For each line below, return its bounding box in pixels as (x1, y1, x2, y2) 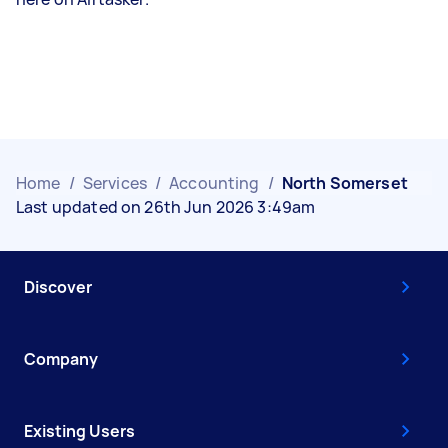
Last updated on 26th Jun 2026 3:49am (16, 196, 316, 218)
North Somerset (281, 172, 408, 194)
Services (82, 172, 147, 194)
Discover (24, 276, 92, 298)
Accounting (169, 172, 260, 194)
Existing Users (24, 420, 135, 442)
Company (24, 348, 98, 370)
